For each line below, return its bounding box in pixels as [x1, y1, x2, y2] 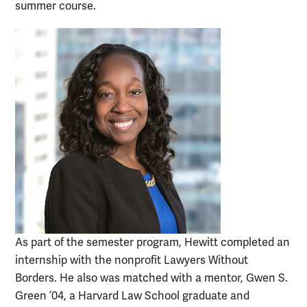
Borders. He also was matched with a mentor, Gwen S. [15, 271, 288, 285]
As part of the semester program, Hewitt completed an [15, 235, 290, 249]
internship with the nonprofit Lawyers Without [15, 253, 248, 267]
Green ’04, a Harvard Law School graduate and [15, 288, 249, 303]
